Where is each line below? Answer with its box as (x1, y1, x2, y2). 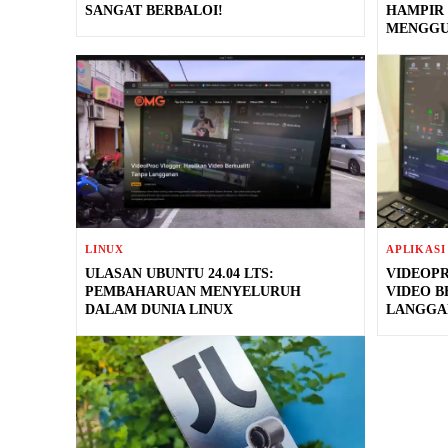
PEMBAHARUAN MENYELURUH (85, 284, 301, 300)
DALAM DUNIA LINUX (85, 302, 233, 318)
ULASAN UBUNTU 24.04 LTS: (85, 266, 274, 282)
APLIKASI (385, 243, 446, 256)
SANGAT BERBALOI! (85, 2, 223, 18)
